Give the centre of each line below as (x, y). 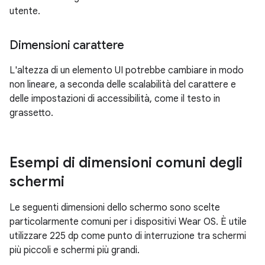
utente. (25, 11)
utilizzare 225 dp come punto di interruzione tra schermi (128, 236)
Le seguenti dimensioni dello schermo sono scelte (115, 208)
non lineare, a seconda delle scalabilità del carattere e (123, 85)
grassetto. (31, 113)
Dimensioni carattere (67, 45)
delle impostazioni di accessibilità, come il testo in (115, 99)
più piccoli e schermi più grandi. (75, 250)
